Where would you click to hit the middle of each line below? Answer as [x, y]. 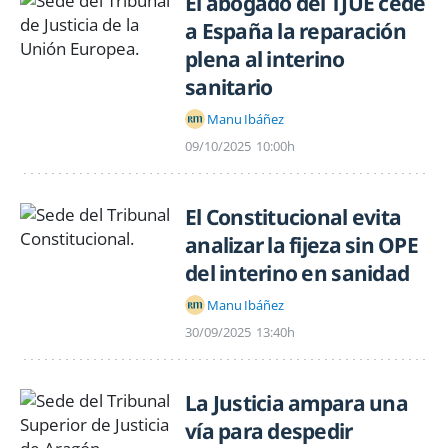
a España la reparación [295, 30]
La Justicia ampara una [296, 403]
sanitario [229, 86]
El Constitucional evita [293, 217]
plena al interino [265, 58]
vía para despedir [269, 431]
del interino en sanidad [297, 273]
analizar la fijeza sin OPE [301, 245]
